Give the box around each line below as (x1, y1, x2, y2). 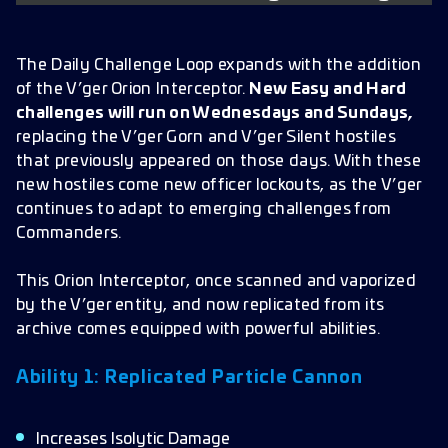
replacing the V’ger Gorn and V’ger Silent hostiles (16, 129, 397, 145)
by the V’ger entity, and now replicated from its (16, 297, 385, 313)
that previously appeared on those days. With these (16, 153, 422, 169)
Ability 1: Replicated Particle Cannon (16, 369, 363, 387)
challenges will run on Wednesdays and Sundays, (16, 105, 414, 121)
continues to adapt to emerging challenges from (16, 201, 392, 217)
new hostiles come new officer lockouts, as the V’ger (16, 177, 422, 193)
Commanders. (16, 225, 122, 241)
